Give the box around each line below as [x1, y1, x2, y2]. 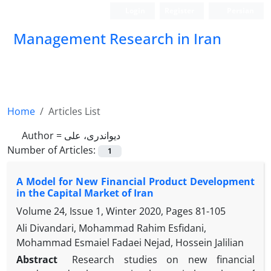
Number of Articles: [7, 143, 98, 157]
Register [165, 5, 195, 16]
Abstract [16, 253, 67, 267]
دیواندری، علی [64, 129, 120, 142]
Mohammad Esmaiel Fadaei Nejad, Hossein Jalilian [16, 236, 244, 250]
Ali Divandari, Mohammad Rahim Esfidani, [16, 221, 206, 235]
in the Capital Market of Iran [16, 186, 154, 200]
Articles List [48, 105, 100, 118]
